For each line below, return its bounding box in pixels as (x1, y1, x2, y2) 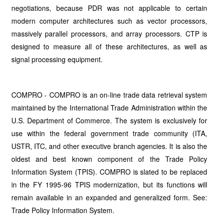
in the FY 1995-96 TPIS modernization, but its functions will (11, 180, 208, 189)
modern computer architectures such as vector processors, (11, 16, 208, 26)
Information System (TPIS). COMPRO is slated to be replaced (11, 167, 208, 177)
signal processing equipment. (11, 54, 103, 64)
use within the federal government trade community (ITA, (11, 128, 208, 138)
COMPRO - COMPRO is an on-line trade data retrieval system (11, 90, 208, 100)
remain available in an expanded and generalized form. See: (11, 192, 208, 202)
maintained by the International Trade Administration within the (11, 103, 208, 112)
